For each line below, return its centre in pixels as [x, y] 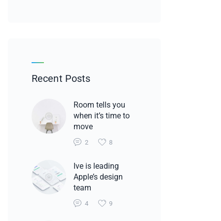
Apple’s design [98, 177]
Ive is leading [96, 166]
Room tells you [99, 105]
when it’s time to [101, 116]
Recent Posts [61, 79]
